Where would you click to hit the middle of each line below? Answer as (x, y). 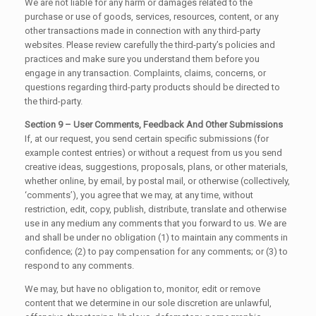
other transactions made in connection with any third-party (142, 30)
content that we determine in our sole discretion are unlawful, (148, 303)
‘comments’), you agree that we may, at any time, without (139, 195)
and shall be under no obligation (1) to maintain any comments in (156, 237)
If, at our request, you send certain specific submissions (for (147, 138)
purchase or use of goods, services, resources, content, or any (152, 16)
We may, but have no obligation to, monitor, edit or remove (142, 288)
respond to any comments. (79, 265)
